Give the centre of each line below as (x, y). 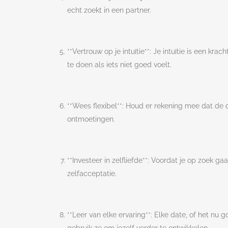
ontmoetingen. (91, 119)
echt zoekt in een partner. (109, 10)
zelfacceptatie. (92, 174)
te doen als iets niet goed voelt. (119, 65)
